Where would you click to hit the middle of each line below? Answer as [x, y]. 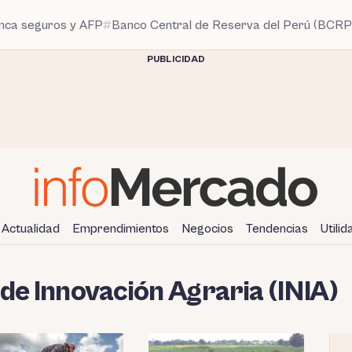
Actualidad [31, 228]
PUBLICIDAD [176, 59]
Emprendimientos [121, 228]
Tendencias [277, 228]
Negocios [207, 228]
